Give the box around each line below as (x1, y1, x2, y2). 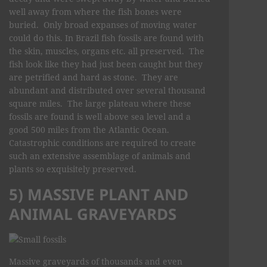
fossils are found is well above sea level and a (9, 110, 191, 122)
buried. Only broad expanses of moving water (9, 18, 197, 30)
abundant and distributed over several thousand (9, 84, 206, 96)
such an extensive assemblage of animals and (9, 150, 191, 162)
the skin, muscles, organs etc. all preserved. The (9, 45, 204, 57)
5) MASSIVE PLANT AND (9, 183, 188, 205)
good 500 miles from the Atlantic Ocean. (9, 123, 172, 135)
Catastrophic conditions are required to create (9, 136, 196, 148)
